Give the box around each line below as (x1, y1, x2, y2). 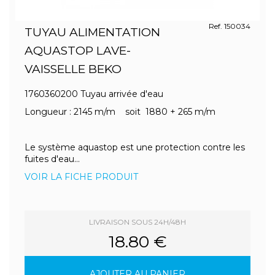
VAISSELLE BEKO (25, 62, 122, 76)
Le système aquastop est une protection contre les (25, 142, 245, 153)
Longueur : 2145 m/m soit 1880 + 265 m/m (25, 106, 218, 117)
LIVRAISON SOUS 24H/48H (89, 217, 186, 227)
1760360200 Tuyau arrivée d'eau (25, 88, 166, 99)
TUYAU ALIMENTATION (25, 25, 160, 39)
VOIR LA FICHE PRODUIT (25, 171, 138, 182)
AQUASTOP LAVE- (25, 44, 131, 58)
